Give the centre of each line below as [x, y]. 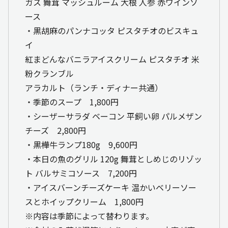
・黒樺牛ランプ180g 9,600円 [81, 144]
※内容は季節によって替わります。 [89, 216]
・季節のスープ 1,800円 [72, 102]
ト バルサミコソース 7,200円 [81, 173]
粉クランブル [49, 73]
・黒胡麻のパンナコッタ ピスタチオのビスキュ [112, 30]
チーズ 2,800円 [55, 130]
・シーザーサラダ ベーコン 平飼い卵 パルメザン [113, 116]
